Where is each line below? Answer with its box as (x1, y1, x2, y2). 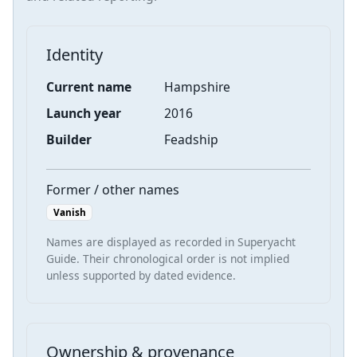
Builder (46, 130, 92, 148)
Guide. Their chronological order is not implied (46, 251, 289, 267)
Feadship (164, 130, 219, 148)
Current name (46, 77, 131, 96)
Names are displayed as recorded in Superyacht (46, 234, 296, 250)
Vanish (53, 206, 86, 219)
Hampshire (164, 77, 231, 96)
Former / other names (46, 180, 179, 198)
